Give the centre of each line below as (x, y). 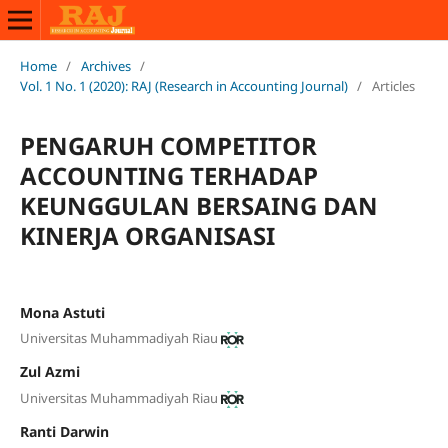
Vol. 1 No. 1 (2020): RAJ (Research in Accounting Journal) (183, 85)
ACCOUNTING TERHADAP (168, 175)
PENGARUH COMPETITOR (168, 145)
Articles (393, 85)
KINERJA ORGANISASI (147, 235)
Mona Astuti (62, 312)
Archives (105, 65)
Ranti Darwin (64, 431)
